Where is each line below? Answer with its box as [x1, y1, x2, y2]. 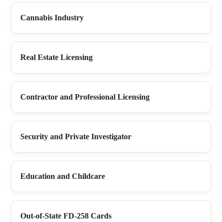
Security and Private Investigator [20, 132, 131, 141]
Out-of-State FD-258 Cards [20, 211, 111, 220]
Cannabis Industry [20, 13, 84, 22]
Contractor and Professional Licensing [20, 92, 150, 101]
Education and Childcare [20, 171, 105, 180]
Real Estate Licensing [20, 53, 93, 61]
